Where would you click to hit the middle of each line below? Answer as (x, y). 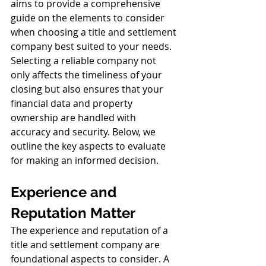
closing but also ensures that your (88, 89)
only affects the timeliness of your (88, 75)
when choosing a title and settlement (95, 32)
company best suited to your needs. (91, 47)
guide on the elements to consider (89, 18)
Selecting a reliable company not (85, 61)
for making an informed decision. (86, 161)
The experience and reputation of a (91, 231)
